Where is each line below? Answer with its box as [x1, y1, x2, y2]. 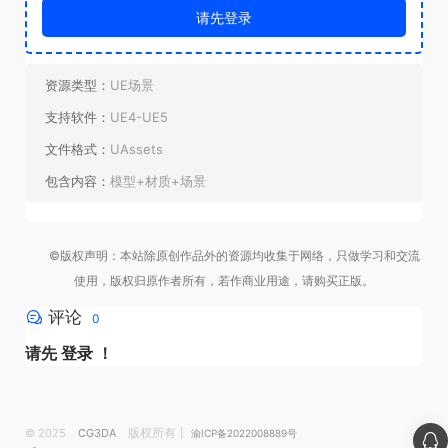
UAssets [110, 141, 163, 158]
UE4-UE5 [110, 109, 168, 126]
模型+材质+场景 [110, 173, 206, 190]
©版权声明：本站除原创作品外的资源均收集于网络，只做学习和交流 [28, 248, 420, 264]
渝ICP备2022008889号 [191, 427, 297, 440]
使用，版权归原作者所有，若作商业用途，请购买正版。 [74, 273, 374, 289]
